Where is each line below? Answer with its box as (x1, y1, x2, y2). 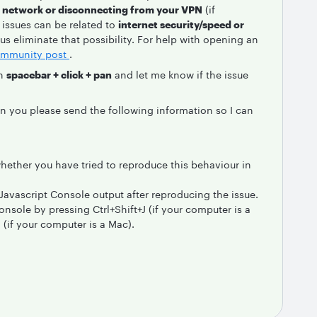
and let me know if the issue (112, 69, 248, 81)
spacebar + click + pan (6, 69, 112, 81)
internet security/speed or (118, 18, 244, 30)
